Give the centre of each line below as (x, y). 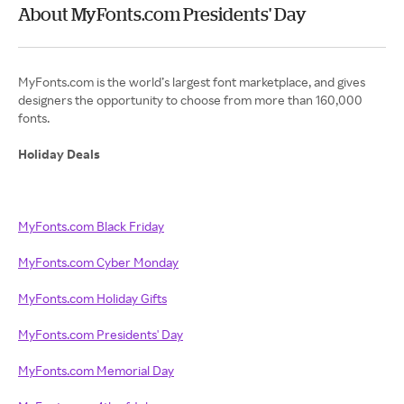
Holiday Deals (59, 154)
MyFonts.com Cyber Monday (98, 262)
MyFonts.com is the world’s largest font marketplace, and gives (192, 82)
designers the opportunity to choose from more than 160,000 (190, 100)
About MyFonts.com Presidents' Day (162, 14)
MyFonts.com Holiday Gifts (92, 298)
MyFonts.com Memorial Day (96, 371)
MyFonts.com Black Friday (91, 226)
